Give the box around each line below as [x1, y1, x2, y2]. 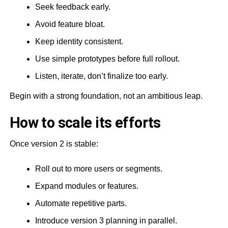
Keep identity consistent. [35, 37, 123, 46]
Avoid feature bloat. [35, 19, 105, 28]
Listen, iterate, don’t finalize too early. [35, 71, 168, 80]
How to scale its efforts [9, 113, 161, 131]
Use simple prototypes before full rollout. [35, 54, 180, 63]
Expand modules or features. [35, 181, 138, 190]
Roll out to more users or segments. [35, 164, 162, 173]
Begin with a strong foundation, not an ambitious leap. [9, 91, 203, 100]
